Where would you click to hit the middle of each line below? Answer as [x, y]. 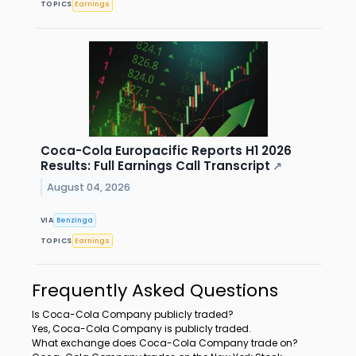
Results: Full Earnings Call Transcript [155, 165]
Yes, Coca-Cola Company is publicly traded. [141, 329]
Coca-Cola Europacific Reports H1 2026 [166, 150]
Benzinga [75, 220]
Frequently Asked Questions [155, 291]
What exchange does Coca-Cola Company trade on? [165, 343]
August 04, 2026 [89, 187]
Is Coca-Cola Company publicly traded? [133, 315]
